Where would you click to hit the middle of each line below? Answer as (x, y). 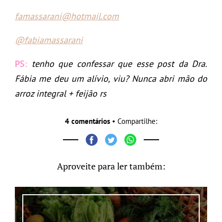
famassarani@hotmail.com (67, 16)
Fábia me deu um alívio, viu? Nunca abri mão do (111, 78)
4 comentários (87, 121)
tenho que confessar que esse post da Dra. (119, 63)
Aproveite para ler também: (111, 166)
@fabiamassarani (49, 40)
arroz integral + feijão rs (61, 93)
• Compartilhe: (134, 121)
